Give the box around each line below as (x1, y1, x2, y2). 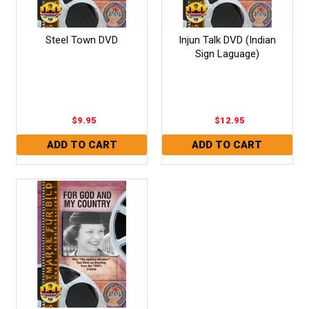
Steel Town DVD (46, 33, 119, 46)
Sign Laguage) (195, 47, 259, 60)
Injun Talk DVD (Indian (178, 33, 276, 46)
